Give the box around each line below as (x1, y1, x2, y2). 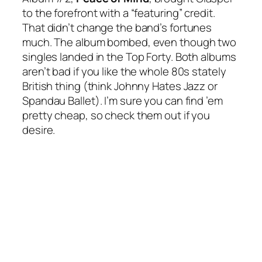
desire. (22, 122, 56, 138)
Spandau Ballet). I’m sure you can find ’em (22, 93, 223, 109)
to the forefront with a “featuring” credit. (22, 5, 215, 21)
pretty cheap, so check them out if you (22, 108, 211, 123)
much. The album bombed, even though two (22, 35, 237, 50)
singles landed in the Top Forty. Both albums (22, 49, 236, 65)
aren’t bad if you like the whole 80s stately (22, 64, 226, 80)
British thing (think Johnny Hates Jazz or (22, 78, 218, 94)
